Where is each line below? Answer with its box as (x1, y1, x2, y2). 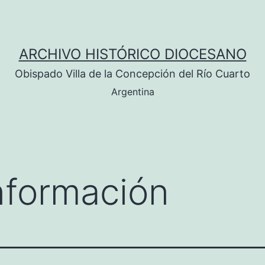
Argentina (111, 86, 154, 98)
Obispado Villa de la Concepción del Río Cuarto (15, 67, 250, 80)
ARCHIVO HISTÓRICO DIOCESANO (18, 46, 247, 63)
